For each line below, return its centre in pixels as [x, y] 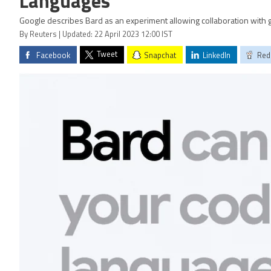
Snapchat [160, 56]
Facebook [53, 56]
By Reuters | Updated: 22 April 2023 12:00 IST [96, 35]
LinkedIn [217, 56]
